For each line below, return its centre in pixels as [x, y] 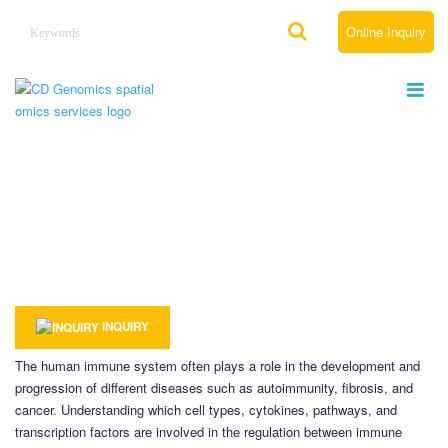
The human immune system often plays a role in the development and [217, 365]
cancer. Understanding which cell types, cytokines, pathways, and [206, 409]
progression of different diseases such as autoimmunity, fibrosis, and [214, 387]
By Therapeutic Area [172, 247]
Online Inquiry [385, 31]
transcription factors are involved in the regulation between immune [208, 431]
